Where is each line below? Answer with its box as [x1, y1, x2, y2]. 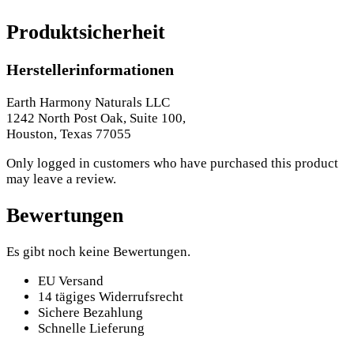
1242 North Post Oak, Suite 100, [6, 110, 186, 126]
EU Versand [38, 273, 104, 289]
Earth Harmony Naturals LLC [6, 94, 170, 110]
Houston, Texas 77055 [6, 126, 131, 141]
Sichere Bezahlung [38, 305, 143, 321]
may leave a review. [6, 171, 116, 186]
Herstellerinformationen [6, 60, 174, 78]
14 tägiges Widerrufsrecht [38, 289, 183, 305]
